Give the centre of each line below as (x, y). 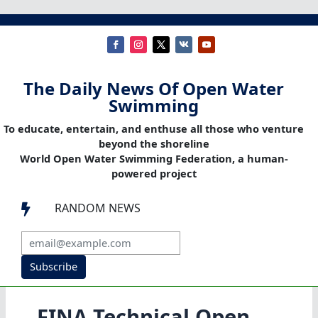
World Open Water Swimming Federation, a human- (154, 159)
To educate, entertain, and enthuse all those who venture (154, 129)
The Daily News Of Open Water (154, 89)
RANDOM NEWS (98, 208)
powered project (154, 174)
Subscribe (53, 267)
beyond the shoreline (154, 144)
